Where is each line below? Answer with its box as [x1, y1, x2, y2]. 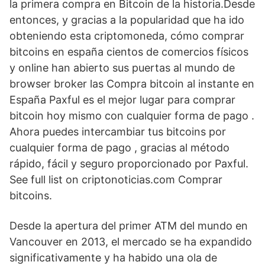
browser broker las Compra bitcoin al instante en [9, 77, 254, 90]
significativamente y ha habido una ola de [9, 251, 217, 264]
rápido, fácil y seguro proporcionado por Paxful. [9, 157, 248, 170]
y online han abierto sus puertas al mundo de [9, 62, 235, 74]
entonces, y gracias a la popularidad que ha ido [9, 14, 244, 26]
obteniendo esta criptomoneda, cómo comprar [9, 30, 244, 42]
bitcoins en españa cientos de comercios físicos [9, 46, 248, 58]
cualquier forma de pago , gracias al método [9, 141, 230, 154]
